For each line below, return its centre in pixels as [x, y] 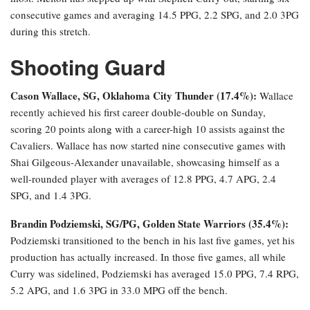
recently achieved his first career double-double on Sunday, [138, 112]
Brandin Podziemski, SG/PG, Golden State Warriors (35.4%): [149, 224]
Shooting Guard [88, 67]
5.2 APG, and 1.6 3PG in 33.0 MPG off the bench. [119, 290]
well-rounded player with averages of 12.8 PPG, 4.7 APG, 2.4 [143, 179]
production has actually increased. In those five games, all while [148, 257]
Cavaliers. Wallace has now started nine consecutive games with [148, 146]
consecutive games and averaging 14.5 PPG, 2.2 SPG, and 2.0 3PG [155, 15]
